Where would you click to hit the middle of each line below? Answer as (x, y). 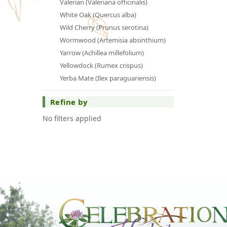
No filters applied (72, 118)
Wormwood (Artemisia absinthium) (112, 40)
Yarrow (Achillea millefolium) (102, 52)
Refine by (69, 102)
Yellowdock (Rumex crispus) (101, 65)
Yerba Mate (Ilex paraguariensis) (108, 78)
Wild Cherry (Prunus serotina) (104, 27)
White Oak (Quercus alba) (98, 14)
